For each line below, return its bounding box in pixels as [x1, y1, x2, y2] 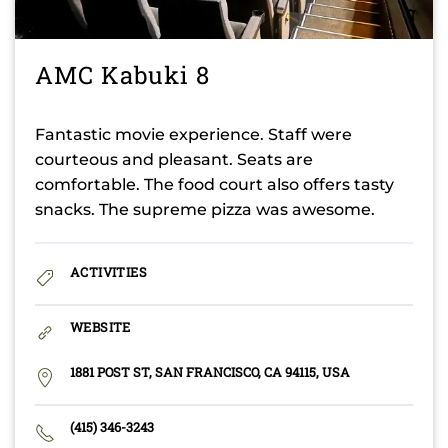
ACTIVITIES [70, 264, 147, 281]
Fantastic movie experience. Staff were [35, 125, 352, 145]
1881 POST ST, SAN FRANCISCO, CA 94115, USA [70, 364, 350, 381]
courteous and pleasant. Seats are [35, 150, 313, 170]
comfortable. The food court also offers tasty [35, 175, 394, 195]
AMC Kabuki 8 [35, 59, 210, 92]
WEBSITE [70, 319, 131, 336]
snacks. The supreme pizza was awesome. [35, 200, 375, 220]
